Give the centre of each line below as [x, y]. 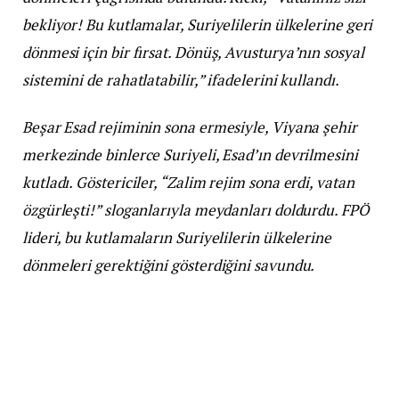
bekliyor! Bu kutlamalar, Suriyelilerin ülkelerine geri [198, 24]
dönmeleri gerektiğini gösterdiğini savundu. [169, 265]
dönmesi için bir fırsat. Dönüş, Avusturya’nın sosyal [193, 52]
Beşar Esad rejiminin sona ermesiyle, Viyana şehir [190, 126]
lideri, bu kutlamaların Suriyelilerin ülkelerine [177, 237]
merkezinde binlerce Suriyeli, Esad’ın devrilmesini [190, 154]
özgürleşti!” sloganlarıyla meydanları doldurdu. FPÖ [196, 209]
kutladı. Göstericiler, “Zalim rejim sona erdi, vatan [188, 182]
